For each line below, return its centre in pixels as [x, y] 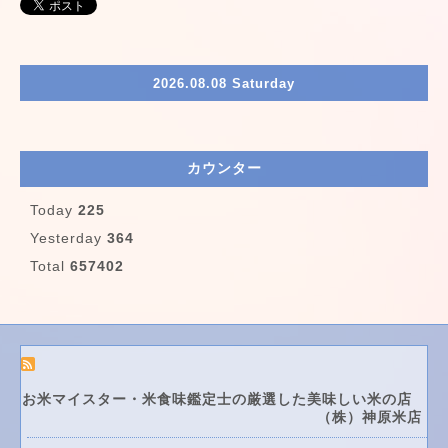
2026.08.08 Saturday [224, 83]
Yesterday [68, 238]
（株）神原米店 [372, 417]
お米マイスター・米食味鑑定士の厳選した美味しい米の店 [224, 399]
